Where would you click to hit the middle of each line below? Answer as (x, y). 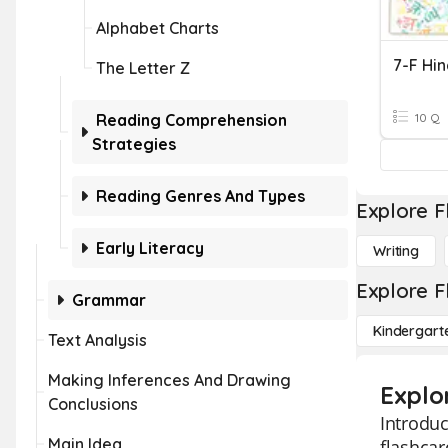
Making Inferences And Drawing (169, 380)
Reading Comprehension (191, 120)
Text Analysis (97, 340)
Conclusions (93, 404)
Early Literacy (150, 248)
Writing (396, 251)
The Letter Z (143, 68)
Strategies (134, 144)
